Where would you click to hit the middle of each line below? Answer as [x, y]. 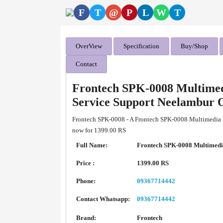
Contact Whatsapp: [103, 199]
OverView [89, 46]
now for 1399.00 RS [99, 130]
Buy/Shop [194, 46]
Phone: [86, 181]
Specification [141, 46]
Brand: [86, 218]
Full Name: [92, 145]
